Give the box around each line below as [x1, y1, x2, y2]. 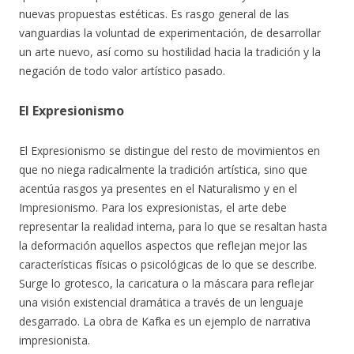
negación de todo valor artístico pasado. [19, 63, 225, 78]
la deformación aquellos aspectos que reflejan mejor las [19, 238, 307, 253]
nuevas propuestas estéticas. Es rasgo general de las [19, 6, 289, 21]
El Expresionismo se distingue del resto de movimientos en [19, 143, 320, 158]
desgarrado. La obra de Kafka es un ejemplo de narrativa [19, 314, 311, 329]
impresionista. [19, 333, 90, 348]
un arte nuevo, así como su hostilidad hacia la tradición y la [19, 44, 321, 59]
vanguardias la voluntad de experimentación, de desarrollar [19, 25, 321, 40]
